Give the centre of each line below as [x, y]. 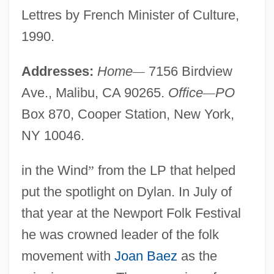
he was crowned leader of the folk [120, 234]
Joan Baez [146, 256]
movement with [68, 256]
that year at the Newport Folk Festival [131, 213]
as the [197, 256]
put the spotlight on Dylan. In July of [126, 191]
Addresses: [57, 71]
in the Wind [54, 170]
